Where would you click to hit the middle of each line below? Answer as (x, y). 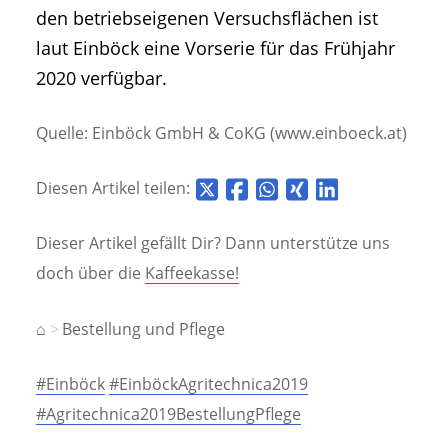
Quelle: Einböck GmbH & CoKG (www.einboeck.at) (221, 132)
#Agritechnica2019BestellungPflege (168, 413)
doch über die (90, 273)
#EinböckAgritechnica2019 (208, 383)
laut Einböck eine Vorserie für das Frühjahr (215, 47)
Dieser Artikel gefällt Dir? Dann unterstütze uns (213, 243)
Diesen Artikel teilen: (115, 188)
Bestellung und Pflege (143, 328)
